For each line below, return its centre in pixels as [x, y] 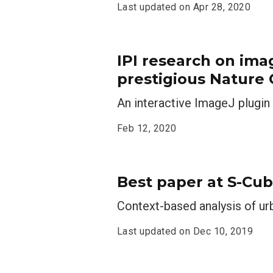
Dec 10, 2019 [223, 231]
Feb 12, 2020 [147, 128]
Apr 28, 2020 [222, 7]
